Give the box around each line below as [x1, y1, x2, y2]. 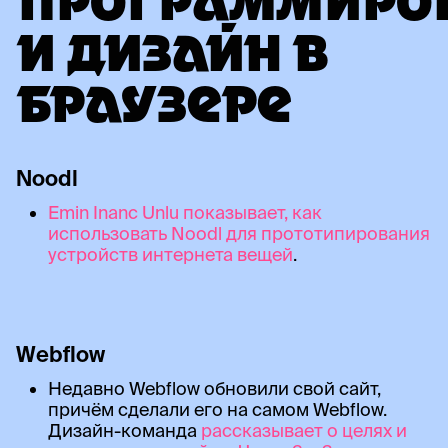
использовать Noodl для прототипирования [47, 223, 430, 245]
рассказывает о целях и [200, 420, 407, 442]
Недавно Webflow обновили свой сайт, [47, 378, 381, 400]
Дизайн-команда [47, 420, 201, 442]
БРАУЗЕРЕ [16, 83, 291, 136]
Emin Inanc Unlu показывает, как [47, 202, 322, 224]
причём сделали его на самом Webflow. [47, 399, 387, 421]
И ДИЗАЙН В [16, 32, 328, 85]
